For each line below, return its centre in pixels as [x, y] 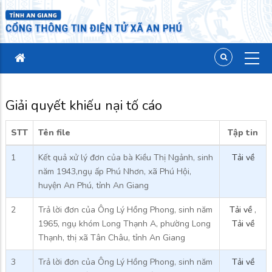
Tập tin [243, 132]
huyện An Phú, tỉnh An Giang [93, 185]
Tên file [54, 132]
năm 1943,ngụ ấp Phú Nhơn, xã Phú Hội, [115, 171]
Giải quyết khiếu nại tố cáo [84, 106]
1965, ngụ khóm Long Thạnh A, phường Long [124, 223]
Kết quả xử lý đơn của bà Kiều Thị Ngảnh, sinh [126, 157]
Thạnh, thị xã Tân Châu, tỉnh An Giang [112, 237]
